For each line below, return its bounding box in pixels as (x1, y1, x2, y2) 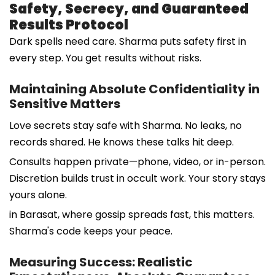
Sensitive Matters (9, 95, 120, 112)
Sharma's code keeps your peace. (9, 223, 172, 238)
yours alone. (9, 187, 67, 202)
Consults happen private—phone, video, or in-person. (9, 154, 266, 169)
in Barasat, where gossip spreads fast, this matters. (9, 207, 255, 222)
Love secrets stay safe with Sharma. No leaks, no (9, 118, 242, 133)
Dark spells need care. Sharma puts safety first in (9, 34, 246, 48)
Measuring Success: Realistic (9, 253, 193, 271)
